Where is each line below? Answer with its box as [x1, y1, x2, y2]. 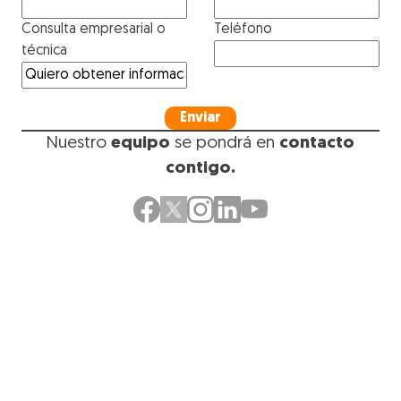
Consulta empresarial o [21, 22, 166, 38]
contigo [166, 160, 231, 178]
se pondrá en [170, 135, 279, 153]
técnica [21, 44, 67, 59]
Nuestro [47, 135, 111, 153]
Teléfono [214, 22, 272, 38]
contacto [279, 135, 354, 153]
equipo [111, 135, 170, 153]
